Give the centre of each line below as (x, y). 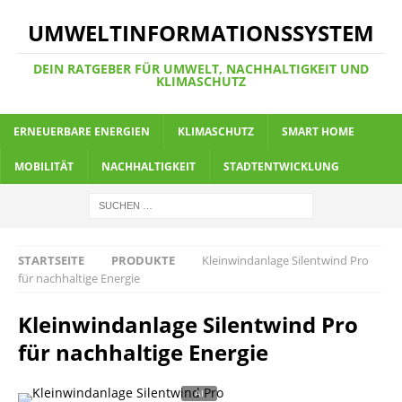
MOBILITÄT (44, 166)
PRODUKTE (143, 260)
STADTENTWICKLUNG (281, 166)
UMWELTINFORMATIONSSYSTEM (201, 33)
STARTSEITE (51, 260)
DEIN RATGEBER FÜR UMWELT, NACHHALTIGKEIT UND (201, 69)
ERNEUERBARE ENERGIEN (82, 131)
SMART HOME (318, 131)
